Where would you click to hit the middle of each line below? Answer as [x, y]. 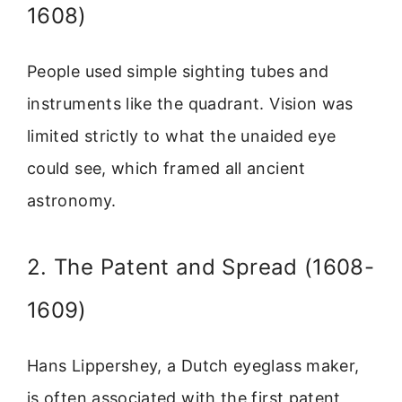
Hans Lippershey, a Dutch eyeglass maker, [193, 366]
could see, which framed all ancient [166, 169]
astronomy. [72, 201]
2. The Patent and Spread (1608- [201, 267]
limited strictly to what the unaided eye [182, 136]
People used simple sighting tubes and [178, 72]
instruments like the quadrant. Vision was [190, 104]
